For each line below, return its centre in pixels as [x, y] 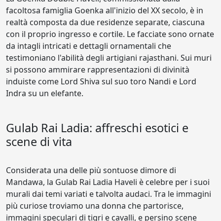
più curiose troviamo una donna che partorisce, [95, 206]
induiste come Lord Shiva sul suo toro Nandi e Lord [101, 81]
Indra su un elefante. [45, 93]
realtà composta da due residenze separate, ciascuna [105, 22]
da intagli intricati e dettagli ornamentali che [89, 46]
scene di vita [39, 142]
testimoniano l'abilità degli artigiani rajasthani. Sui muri [109, 58]
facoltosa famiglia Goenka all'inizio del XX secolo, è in [105, 10]
